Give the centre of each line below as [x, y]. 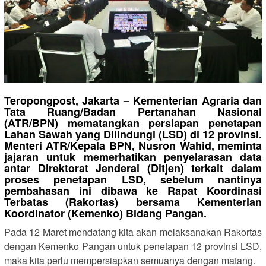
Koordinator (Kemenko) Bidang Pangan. [105, 213]
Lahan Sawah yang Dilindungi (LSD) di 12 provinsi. [133, 134]
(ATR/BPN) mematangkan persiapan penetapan [133, 123]
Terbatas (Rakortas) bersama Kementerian [133, 202]
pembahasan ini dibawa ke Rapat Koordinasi [133, 190]
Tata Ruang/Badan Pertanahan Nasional [133, 111]
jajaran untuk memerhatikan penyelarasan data [133, 156]
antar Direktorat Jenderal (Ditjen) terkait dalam [133, 168]
